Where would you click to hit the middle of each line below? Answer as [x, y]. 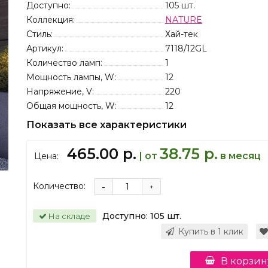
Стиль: [39, 34]
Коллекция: [51, 20]
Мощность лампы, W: [71, 77]
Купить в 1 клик [211, 232]
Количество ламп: [64, 63]
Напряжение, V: [60, 92]
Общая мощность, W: [71, 106]
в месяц [239, 156]
